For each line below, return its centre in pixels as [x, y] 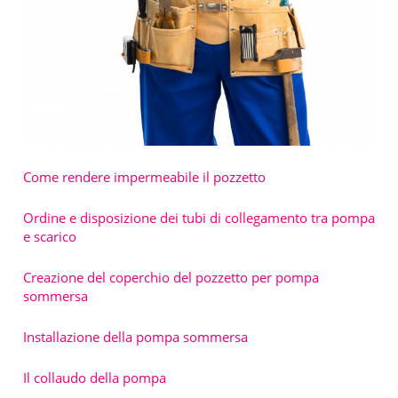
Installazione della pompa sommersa [135, 336]
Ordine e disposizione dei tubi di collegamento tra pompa [199, 217]
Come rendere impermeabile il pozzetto [144, 176]
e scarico [50, 236]
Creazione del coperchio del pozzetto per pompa [171, 277]
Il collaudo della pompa [95, 377]
